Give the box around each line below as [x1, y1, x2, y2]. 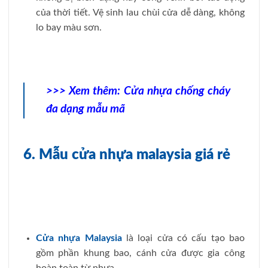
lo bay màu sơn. [35, 22, 102, 32]
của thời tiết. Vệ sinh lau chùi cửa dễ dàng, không [35, 7, 245, 17]
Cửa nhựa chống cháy [123, 85, 230, 97]
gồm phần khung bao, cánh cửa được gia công [35, 248, 245, 258]
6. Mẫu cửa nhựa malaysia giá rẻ [23, 147, 230, 162]
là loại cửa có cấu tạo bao [121, 233, 245, 243]
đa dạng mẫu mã [46, 103, 125, 115]
